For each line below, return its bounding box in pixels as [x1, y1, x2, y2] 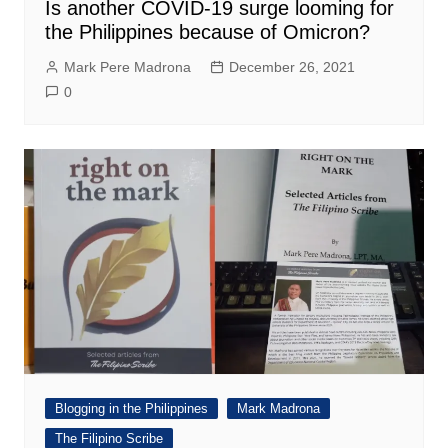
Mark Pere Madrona [63, 58, 191, 75]
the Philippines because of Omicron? [44, 20, 370, 43]
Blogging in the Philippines [54, 400, 208, 416]
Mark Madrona [236, 400, 320, 416]
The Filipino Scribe [54, 430, 163, 446]
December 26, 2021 [228, 58, 355, 75]
